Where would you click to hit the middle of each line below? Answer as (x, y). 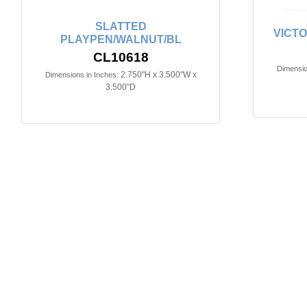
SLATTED (121, 27)
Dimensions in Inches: (82, 75)
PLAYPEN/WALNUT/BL (121, 40)
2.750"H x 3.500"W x (158, 75)
